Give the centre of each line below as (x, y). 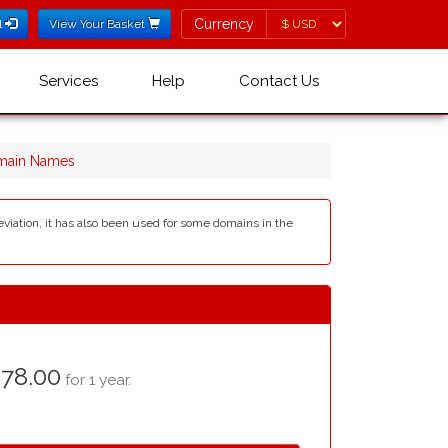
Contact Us (279, 81)
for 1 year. (95, 379)
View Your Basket (98, 24)
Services (68, 81)
